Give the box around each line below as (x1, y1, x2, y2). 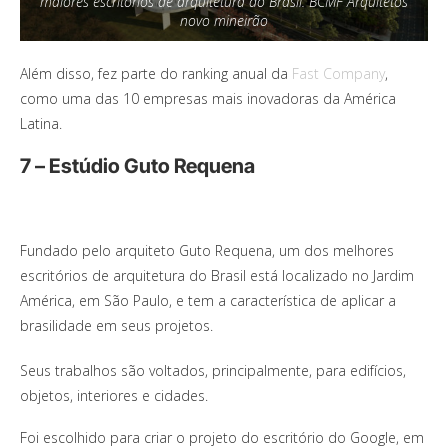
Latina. (20, 114, 62, 134)
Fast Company (292, 64, 385, 84)
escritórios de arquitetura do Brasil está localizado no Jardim (20, 266, 414, 286)
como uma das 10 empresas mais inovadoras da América (20, 89, 396, 109)
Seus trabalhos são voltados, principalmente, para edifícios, (20, 361, 406, 381)
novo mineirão (180, 11, 268, 31)
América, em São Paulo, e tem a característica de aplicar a (20, 291, 396, 311)
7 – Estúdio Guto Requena (20, 154, 255, 179)
